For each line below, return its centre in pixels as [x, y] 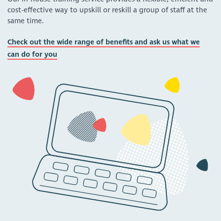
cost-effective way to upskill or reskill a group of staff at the [108, 10]
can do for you [33, 55]
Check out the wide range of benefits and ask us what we [104, 42]
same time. [26, 20]
